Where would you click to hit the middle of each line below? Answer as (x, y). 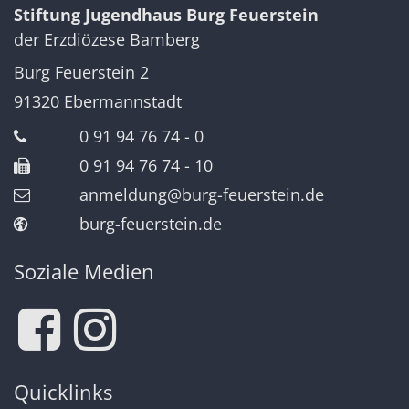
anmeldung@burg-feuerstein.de (202, 195)
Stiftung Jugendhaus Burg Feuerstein (166, 15)
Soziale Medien (84, 272)
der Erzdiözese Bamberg (107, 40)
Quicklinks (63, 393)
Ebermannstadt (123, 102)
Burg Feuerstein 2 (81, 73)
